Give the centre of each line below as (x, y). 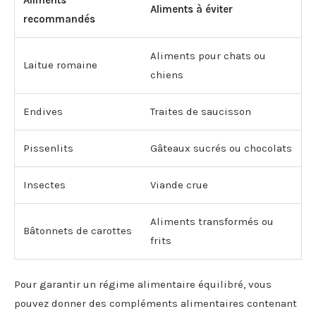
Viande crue (179, 184)
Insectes (44, 184)
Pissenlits (48, 148)
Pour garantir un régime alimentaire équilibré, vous (143, 284)
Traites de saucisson (201, 111)
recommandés (59, 19)
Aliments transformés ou (212, 221)
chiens (167, 74)
